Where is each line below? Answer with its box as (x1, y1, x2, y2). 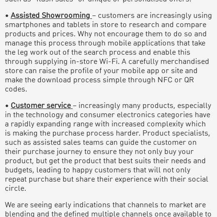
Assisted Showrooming (11, 12, 90, 20)
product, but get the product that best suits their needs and (5, 157, 206, 165)
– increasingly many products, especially (73, 102, 211, 110)
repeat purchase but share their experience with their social (5, 175, 208, 184)
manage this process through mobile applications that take (5, 39, 205, 47)
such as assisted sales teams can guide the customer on (5, 139, 197, 147)
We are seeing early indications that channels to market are (5, 201, 206, 209)
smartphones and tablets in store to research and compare (5, 21, 206, 29)
